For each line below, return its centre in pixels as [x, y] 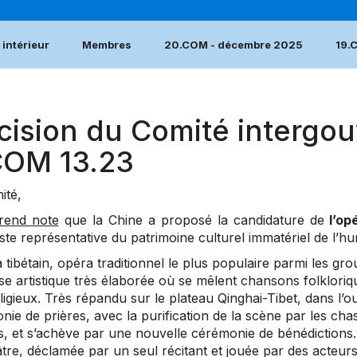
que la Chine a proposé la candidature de [191, 220]
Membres [107, 45]
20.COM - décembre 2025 [233, 45]
